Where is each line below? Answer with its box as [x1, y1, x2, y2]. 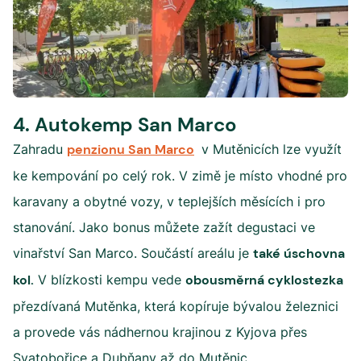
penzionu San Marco [67, 141, 194, 158]
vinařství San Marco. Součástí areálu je [13, 245, 253, 261]
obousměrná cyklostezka [185, 272, 343, 288]
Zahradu [13, 141, 67, 157]
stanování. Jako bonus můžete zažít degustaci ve [13, 219, 315, 235]
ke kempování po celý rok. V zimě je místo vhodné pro [13, 168, 347, 184]
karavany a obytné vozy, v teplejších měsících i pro [13, 193, 326, 210]
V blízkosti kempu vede [34, 272, 185, 288]
